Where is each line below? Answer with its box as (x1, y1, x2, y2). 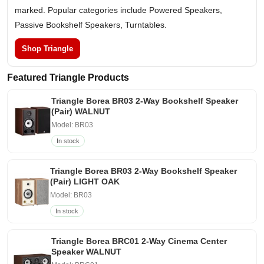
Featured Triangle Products (7, 72, 129, 83)
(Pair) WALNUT (51, 107, 111, 117)
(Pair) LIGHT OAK (49, 177, 120, 187)
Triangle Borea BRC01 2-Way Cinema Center (51, 236, 227, 246)
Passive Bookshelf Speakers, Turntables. (15, 20, 167, 30)
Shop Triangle (22, 44, 73, 54)
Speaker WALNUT (51, 247, 122, 257)
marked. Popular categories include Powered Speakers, (15, 5, 222, 15)
